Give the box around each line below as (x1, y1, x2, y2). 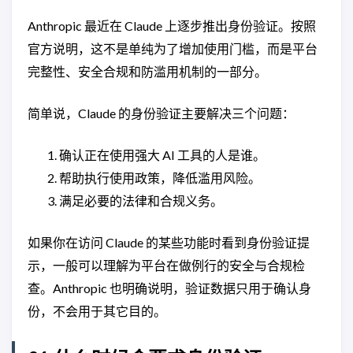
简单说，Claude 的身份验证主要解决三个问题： (28, 106, 295, 121)
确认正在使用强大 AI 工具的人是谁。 (59, 147, 266, 162)
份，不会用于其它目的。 (28, 303, 166, 318)
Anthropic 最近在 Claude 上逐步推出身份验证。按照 (28, 18, 316, 33)
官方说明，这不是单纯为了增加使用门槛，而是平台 (28, 41, 318, 56)
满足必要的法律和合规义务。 (59, 193, 223, 208)
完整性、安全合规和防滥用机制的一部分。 (28, 64, 267, 79)
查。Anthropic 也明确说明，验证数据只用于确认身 (28, 281, 311, 295)
